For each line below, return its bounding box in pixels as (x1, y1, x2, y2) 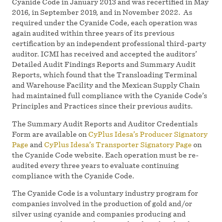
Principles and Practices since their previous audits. (12, 101, 193, 111)
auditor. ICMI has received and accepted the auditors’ (12, 49, 197, 59)
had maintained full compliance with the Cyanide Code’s (12, 91, 207, 101)
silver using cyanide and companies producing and (12, 209, 186, 219)
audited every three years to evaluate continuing (12, 160, 179, 170)
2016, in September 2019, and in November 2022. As (12, 7, 192, 17)
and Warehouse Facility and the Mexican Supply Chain (12, 80, 200, 90)
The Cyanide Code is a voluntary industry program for (12, 188, 198, 198)
